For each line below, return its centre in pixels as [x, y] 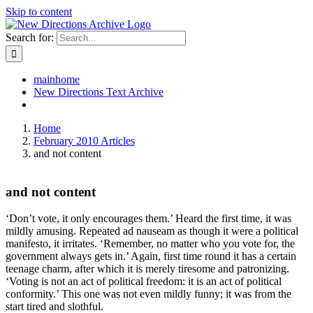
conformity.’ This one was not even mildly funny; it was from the [148, 294]
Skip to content [39, 12]
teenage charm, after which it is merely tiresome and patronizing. [147, 269]
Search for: [30, 37]
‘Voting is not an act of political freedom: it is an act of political [144, 282]
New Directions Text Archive [99, 92]
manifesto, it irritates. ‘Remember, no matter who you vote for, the [150, 244]
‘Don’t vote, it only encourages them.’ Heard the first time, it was [148, 219]
